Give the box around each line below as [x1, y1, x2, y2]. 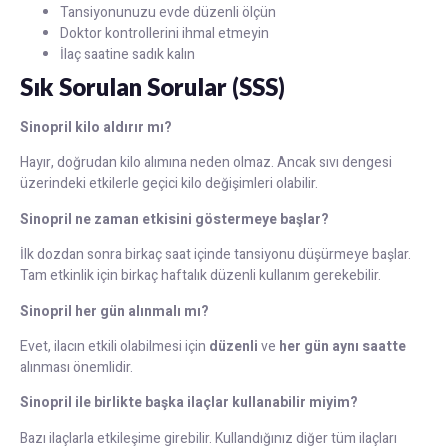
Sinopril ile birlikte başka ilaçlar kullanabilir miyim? [20, 392, 358, 414]
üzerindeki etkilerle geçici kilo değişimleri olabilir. [20, 173, 318, 195]
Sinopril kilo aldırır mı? [20, 116, 172, 138]
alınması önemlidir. [20, 356, 133, 378]
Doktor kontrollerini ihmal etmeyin [60, 22, 269, 44]
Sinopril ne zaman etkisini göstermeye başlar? [20, 208, 329, 230]
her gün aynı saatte [279, 335, 406, 357]
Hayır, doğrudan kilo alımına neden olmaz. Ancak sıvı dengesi [20, 152, 392, 174]
